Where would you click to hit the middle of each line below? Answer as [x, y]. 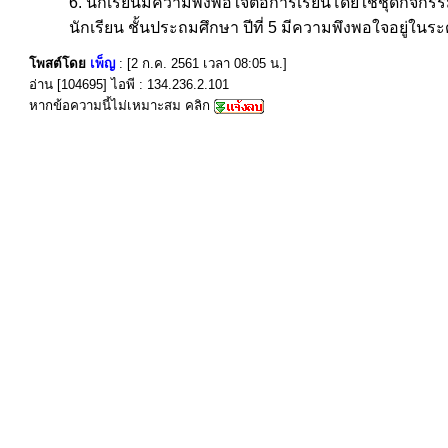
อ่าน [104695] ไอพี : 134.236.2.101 [129, 84]
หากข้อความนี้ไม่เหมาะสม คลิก [121, 105]
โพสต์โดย [59, 63]
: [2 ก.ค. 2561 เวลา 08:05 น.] [203, 63]
